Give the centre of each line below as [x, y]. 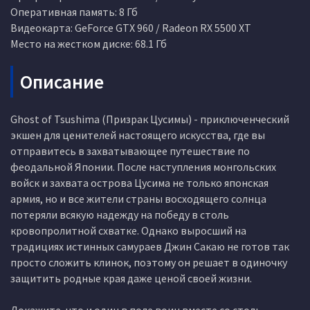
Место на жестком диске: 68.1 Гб [89, 44]
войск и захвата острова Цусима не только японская [139, 183]
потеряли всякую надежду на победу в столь [120, 215]
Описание [62, 82]
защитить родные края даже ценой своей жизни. [131, 278]
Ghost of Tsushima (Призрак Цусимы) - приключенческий [150, 119]
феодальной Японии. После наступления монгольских [143, 167]
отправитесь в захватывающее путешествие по [130, 151]
